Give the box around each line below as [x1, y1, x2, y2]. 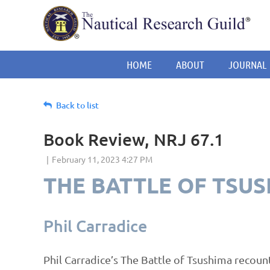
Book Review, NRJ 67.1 [43, 129, 224, 149]
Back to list [56, 99, 99, 111]
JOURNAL [228, 58, 267, 71]
